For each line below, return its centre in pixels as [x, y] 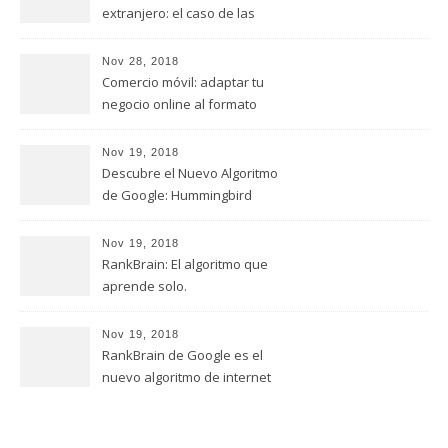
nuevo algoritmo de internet [186, 377]
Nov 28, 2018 [140, 61]
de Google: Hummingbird [177, 195]
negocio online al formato [179, 104]
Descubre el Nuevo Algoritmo [190, 173]
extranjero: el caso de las [178, 13]
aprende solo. [144, 286]
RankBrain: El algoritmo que [185, 264]
